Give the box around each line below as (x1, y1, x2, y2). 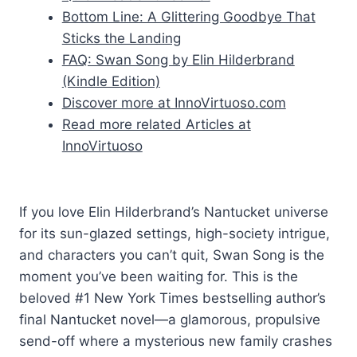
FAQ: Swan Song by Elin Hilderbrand (61, 51, 295, 68)
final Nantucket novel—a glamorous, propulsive (19, 311, 320, 328)
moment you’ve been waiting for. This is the (19, 268, 298, 284)
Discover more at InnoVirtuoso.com (61, 94, 286, 111)
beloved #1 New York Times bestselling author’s (19, 289, 326, 306)
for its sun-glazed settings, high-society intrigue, (19, 225, 330, 241)
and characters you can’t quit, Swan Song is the (19, 246, 324, 263)
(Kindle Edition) (61, 73, 160, 89)
